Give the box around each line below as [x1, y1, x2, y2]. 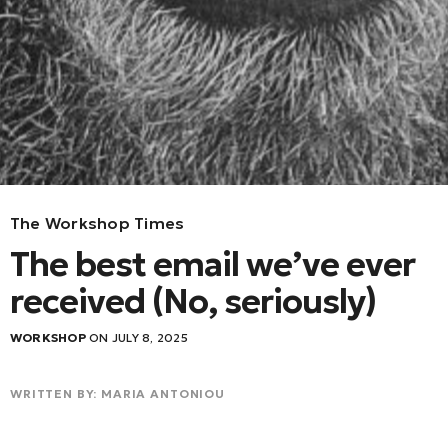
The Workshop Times [10, 213, 185, 234]
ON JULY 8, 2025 [85, 330, 188, 346]
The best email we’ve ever [10, 243, 415, 286]
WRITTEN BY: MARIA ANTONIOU [10, 386, 225, 402]
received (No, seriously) [10, 280, 376, 323]
